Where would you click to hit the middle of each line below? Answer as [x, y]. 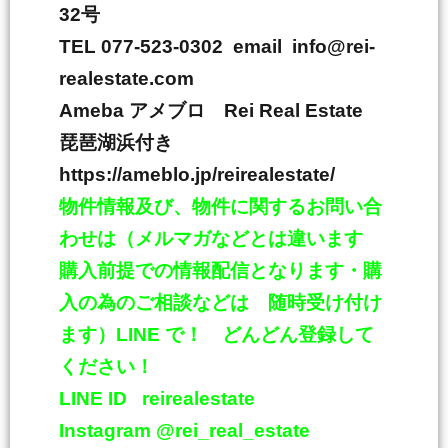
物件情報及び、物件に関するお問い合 [220, 206]
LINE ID [93, 398]
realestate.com [126, 78]
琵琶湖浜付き [135, 142]
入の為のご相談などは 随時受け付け [220, 302]
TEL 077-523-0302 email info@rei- [217, 46]
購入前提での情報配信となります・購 [220, 270]
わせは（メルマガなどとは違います [220, 238]
